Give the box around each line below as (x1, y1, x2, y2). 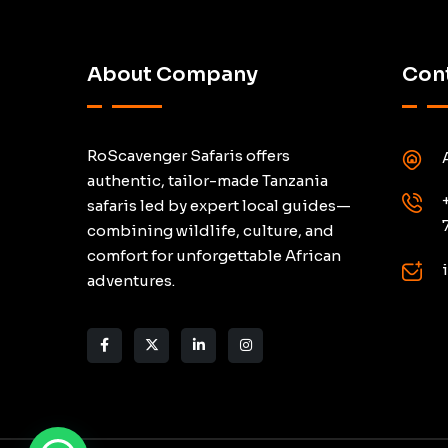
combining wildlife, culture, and (87, 220, 334, 240)
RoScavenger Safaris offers (87, 145, 290, 165)
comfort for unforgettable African (87, 245, 341, 265)
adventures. (87, 270, 175, 290)
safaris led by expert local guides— (87, 195, 351, 215)
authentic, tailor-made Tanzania (87, 170, 328, 190)
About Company (87, 61, 258, 87)
